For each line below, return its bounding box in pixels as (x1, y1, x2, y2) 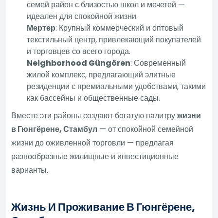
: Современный (130, 57, 186, 69)
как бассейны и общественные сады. (27, 92, 161, 104)
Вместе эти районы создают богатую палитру (11, 109, 178, 121)
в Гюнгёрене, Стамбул (11, 123, 98, 135)
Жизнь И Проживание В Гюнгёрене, (11, 199, 196, 215)
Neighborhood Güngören (27, 57, 131, 69)
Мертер (27, 22, 56, 34)
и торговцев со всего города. (27, 45, 131, 57)
